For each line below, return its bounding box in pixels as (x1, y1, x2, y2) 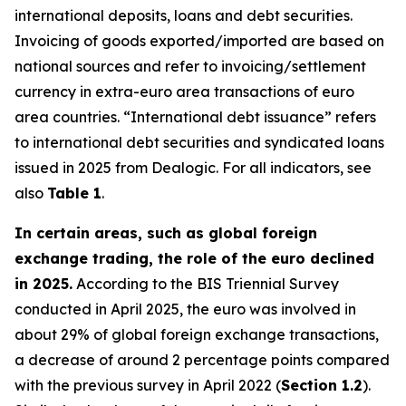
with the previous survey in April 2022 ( (14, 376, 281, 394)
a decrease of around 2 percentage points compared (14, 351, 390, 369)
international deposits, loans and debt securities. (14, 6, 353, 24)
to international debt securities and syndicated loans (14, 133, 384, 151)
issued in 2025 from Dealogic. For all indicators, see (14, 159, 372, 177)
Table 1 (47, 184, 101, 202)
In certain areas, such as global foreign (14, 224, 317, 242)
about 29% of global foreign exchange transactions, (14, 325, 379, 343)
